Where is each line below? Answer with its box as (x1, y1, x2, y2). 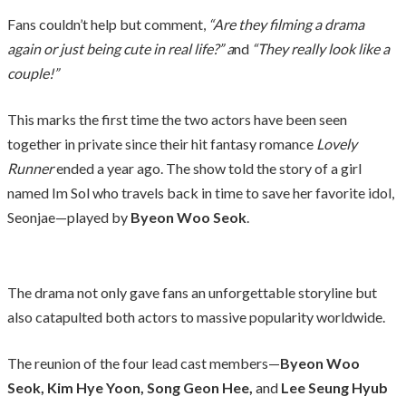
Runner (7, 159, 53, 177)
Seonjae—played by (7, 208, 130, 226)
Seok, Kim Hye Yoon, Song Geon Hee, (7, 378, 253, 396)
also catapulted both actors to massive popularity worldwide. (7, 307, 385, 325)
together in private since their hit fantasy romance (7, 134, 316, 152)
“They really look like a (249, 39, 390, 57)
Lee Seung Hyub (281, 378, 388, 396)
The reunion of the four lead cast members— (7, 353, 280, 372)
